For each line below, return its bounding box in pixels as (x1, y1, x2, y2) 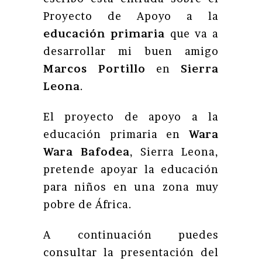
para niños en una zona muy (43, 181, 219, 193)
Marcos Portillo (43, 63, 146, 75)
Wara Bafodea (43, 146, 130, 158)
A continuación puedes (43, 229, 219, 241)
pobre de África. (43, 198, 132, 211)
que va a (165, 27, 219, 40)
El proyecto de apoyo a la (43, 111, 219, 123)
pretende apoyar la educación (43, 163, 219, 175)
